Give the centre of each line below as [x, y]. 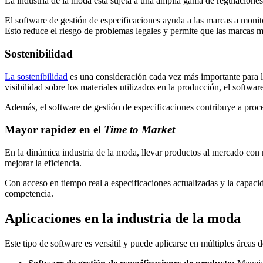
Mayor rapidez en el [54, 130]
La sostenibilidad [36, 76]
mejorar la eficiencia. [43, 163]
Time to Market [139, 130]
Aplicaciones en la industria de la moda [123, 218]
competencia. [29, 194]
